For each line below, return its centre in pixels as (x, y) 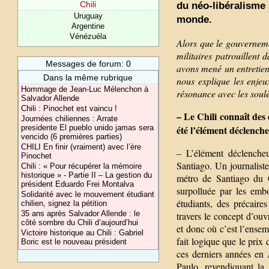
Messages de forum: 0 (88, 64)
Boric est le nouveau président (74, 242)
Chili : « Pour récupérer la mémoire (82, 166)
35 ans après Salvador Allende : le (81, 213)
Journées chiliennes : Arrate (70, 119)
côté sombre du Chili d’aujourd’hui (80, 222)
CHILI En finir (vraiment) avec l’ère (81, 147)
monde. (194, 19)
